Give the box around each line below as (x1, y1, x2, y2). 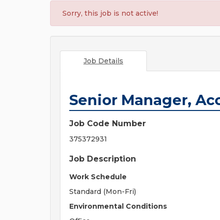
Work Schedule (69, 172, 127, 181)
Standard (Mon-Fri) (69, 187, 136, 196)
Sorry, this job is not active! (62, 9, 158, 18)
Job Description (69, 154, 136, 164)
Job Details (83, 56, 123, 65)
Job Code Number (69, 119, 146, 128)
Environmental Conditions (69, 202, 167, 211)
